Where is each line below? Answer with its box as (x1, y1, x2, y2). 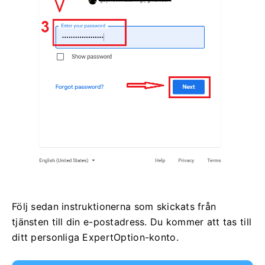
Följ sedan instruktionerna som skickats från (12, 200, 216, 212)
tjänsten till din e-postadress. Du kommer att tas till (12, 215, 252, 228)
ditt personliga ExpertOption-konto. (12, 231, 179, 243)
